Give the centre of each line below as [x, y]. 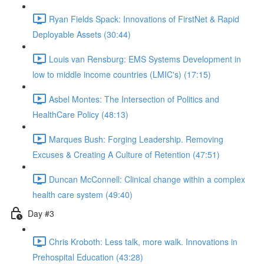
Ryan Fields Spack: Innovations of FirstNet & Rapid [144, 19]
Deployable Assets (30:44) [82, 34]
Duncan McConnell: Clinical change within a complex [147, 179]
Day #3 [41, 213]
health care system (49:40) [82, 194]
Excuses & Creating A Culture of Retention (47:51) [126, 154]
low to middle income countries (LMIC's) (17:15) [122, 74]
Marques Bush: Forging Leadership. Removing [136, 139]
